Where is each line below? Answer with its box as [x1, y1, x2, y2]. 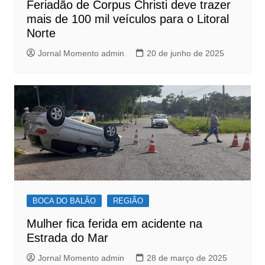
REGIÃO [112, 196, 143, 205]
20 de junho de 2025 [146, 49, 224, 59]
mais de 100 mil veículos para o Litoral [26, 12, 229, 26]
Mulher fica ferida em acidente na [26, 216, 202, 230]
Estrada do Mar [26, 231, 108, 244]
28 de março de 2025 [146, 253, 227, 263]
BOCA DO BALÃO [32, 196, 96, 205]
